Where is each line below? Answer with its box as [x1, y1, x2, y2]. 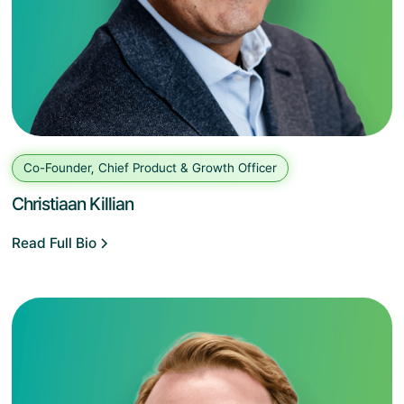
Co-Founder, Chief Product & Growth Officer [23, 160, 278, 175]
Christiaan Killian [12, 192, 134, 215]
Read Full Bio [12, 234, 97, 252]
